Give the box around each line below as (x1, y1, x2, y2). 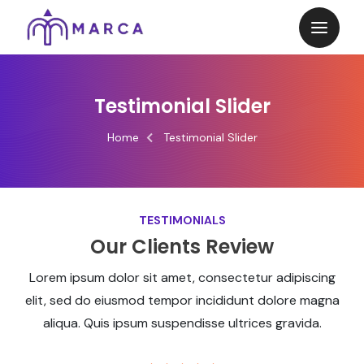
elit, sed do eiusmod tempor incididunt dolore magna (24, 292, 340, 309)
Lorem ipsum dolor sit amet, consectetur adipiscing (28, 269, 336, 286)
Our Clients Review (90, 233, 274, 260)
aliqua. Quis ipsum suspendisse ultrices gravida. (42, 314, 322, 331)
